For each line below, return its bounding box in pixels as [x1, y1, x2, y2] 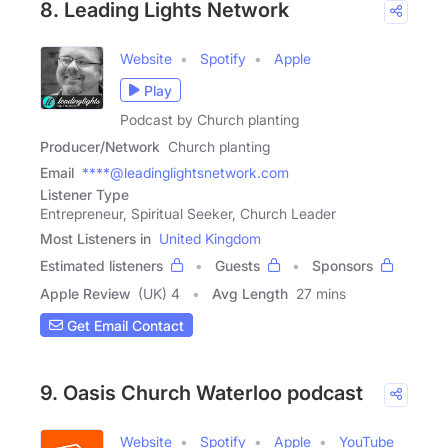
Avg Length [212, 285, 288, 302]
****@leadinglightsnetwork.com [82, 164, 289, 181]
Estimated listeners [40, 257, 163, 274]
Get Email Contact [63, 316, 184, 334]
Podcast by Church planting [120, 111, 299, 128]
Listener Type [40, 186, 129, 203]
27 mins [296, 285, 346, 302]
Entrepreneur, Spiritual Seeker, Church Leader [40, 205, 336, 222]
